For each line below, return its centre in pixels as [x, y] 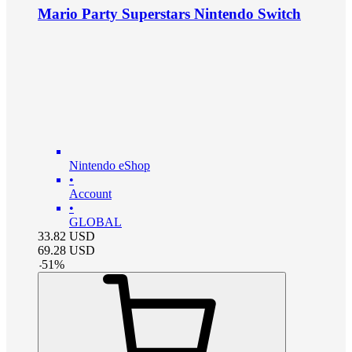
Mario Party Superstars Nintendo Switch [169, 14]
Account [90, 193]
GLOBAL [95, 222]
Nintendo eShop [110, 165]
